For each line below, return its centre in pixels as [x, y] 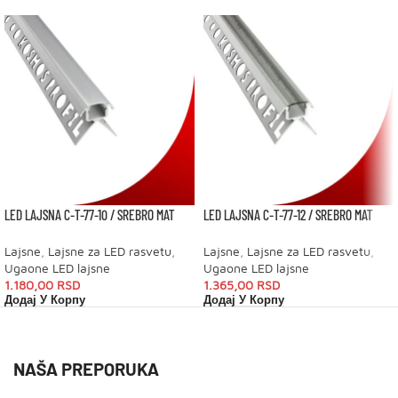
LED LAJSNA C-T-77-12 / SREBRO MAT [288, 215]
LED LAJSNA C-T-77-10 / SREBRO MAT [89, 215]
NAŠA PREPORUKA [86, 369]
